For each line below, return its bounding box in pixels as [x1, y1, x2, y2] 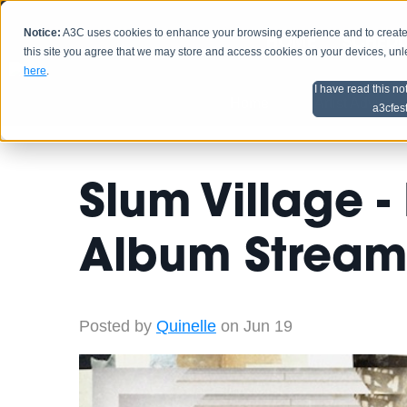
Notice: [24, 26, 62, 40]
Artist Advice [314, 95, 394, 111]
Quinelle [155, 317, 216, 336]
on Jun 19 [215, 317, 293, 336]
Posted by [78, 317, 152, 336]
